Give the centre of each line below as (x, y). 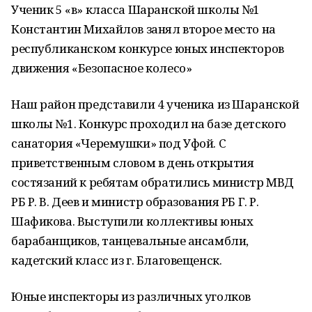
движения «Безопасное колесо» (102, 68)
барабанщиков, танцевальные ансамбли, (130, 241)
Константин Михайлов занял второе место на (143, 29)
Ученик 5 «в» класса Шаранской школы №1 (136, 9)
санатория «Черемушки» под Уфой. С (119, 143)
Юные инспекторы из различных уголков (131, 296)
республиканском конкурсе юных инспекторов (148, 48)
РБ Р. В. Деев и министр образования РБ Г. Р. (135, 202)
